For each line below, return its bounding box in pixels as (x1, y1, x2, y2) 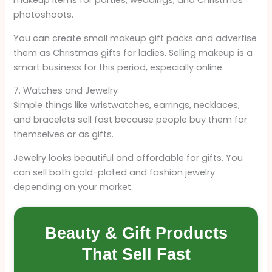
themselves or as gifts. (13, 128, 114, 141)
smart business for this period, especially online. (13, 61, 225, 73)
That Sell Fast (81, 245, 191, 263)
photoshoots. (13, 8, 74, 21)
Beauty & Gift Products (44, 223, 228, 242)
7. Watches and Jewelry (13, 84, 118, 97)
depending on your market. (13, 180, 134, 193)
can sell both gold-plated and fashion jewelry (13, 166, 216, 178)
